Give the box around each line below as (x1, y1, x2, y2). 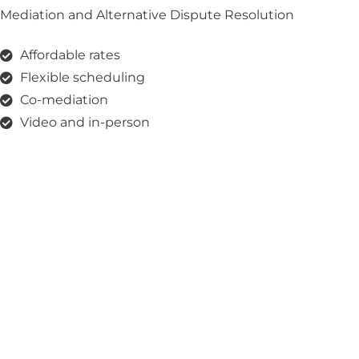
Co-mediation (20, 92, 108, 108)
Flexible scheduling (20, 70, 145, 86)
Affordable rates (20, 47, 120, 63)
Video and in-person (20, 115, 150, 131)
